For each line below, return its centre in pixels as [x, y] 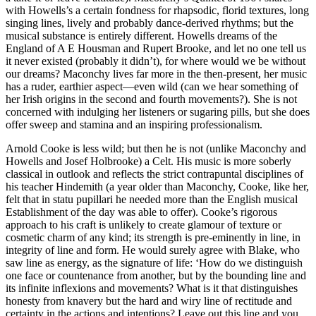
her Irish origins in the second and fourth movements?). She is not [151, 99]
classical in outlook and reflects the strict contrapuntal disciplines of [154, 174]
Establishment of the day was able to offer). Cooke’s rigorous [141, 212]
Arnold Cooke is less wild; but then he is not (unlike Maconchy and [156, 149]
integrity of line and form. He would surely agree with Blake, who [153, 250]
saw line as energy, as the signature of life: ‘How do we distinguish [154, 263]
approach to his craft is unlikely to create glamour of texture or [144, 225]
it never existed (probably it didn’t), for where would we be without [156, 61]
